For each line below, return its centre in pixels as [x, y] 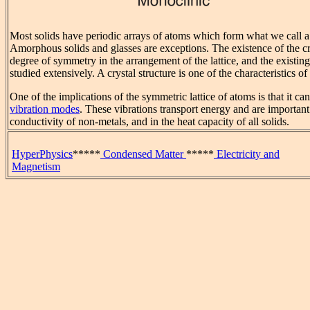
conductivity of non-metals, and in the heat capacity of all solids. [149, 122]
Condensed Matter [143, 154]
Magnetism [36, 166]
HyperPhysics [42, 154]
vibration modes [45, 109]
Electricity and [247, 154]
